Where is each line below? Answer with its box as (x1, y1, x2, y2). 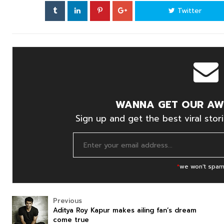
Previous (53, 196, 82, 205)
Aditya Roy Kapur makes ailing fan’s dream (53, 205, 196, 215)
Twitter (175, 5, 201, 16)
